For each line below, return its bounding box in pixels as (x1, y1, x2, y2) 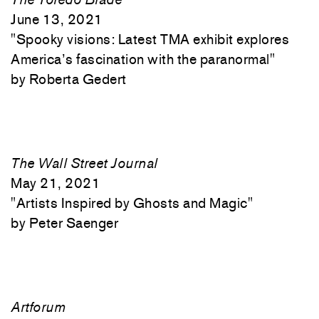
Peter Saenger (28, 214, 118, 231)
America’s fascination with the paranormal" (11, 51, 275, 68)
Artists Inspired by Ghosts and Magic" (16, 194, 253, 211)
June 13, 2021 (11, 11, 103, 28)
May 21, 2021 (11, 174, 100, 192)
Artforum (11, 298, 66, 315)
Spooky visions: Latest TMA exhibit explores (16, 31, 289, 48)
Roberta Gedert (28, 70, 127, 88)
